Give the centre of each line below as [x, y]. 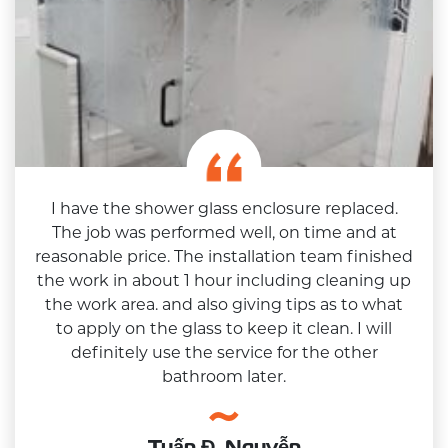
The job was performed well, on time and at [224, 232]
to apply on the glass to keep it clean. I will [224, 328]
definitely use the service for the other [224, 352]
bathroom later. [224, 376]
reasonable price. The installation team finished [224, 256]
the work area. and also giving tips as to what [224, 304]
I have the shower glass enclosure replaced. [224, 208]
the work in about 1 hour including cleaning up [224, 280]
